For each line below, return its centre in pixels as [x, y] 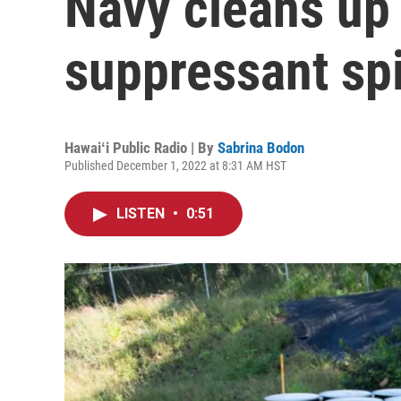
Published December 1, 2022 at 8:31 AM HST [175, 166]
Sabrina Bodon [261, 148]
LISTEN [142, 213]
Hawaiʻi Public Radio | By [141, 148]
